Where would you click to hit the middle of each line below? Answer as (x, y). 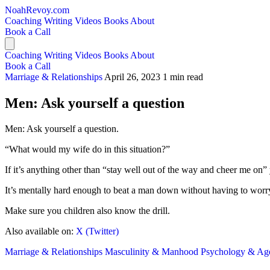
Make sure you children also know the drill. (87, 210)
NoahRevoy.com (37, 10)
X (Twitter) (97, 231)
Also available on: (40, 231)
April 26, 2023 (132, 77)
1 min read (183, 77)
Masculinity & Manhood (153, 251)
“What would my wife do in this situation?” (87, 149)
